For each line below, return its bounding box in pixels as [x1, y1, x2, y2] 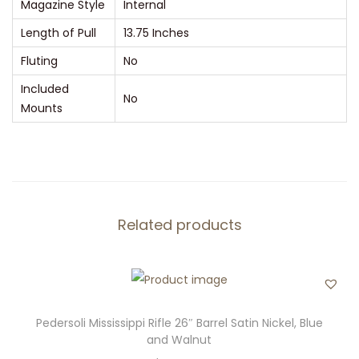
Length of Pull [21, 24, 96, 41]
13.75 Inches [123, 24, 189, 41]
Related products [117, 214, 242, 235]
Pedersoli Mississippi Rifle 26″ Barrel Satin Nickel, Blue [35, 314, 323, 331]
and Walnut [147, 331, 212, 348]
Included [21, 80, 69, 97]
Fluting [21, 52, 58, 69]
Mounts [21, 99, 63, 116]
